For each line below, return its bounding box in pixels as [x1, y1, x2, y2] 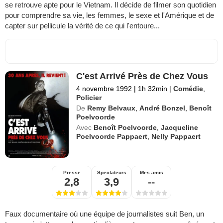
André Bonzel [139, 104, 186, 112]
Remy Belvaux [87, 104, 136, 112]
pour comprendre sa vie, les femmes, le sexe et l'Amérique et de [5, 11, 214, 20]
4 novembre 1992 [76, 85, 132, 93]
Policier [76, 94, 102, 102]
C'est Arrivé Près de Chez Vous [76, 71, 209, 82]
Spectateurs [97, 170, 126, 176]
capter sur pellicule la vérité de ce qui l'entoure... [5, 21, 160, 30]
